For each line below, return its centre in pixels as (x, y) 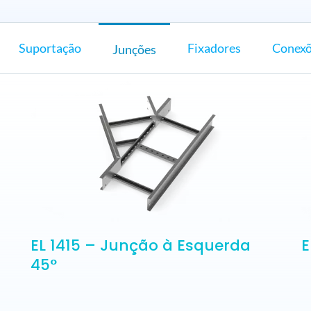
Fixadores (214, 48)
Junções (134, 49)
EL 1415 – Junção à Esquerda (140, 245)
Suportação (50, 48)
